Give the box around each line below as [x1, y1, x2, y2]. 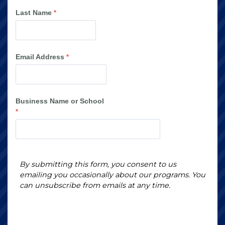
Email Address [16, 52, 64, 61]
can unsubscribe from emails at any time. [20, 181, 170, 190]
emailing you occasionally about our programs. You [20, 170, 205, 180]
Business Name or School [16, 96, 104, 105]
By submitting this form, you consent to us [20, 160, 176, 169]
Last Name [16, 8, 52, 17]
